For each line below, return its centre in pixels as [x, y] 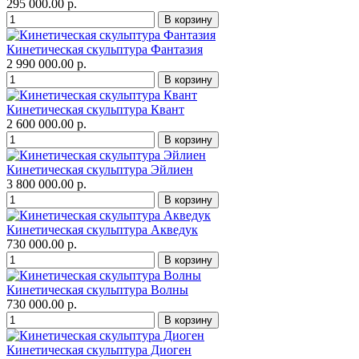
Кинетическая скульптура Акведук [102, 230]
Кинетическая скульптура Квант [95, 110]
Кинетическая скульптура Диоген [99, 350]
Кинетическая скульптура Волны [97, 290]
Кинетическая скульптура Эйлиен [100, 170]
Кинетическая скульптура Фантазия [105, 50]
